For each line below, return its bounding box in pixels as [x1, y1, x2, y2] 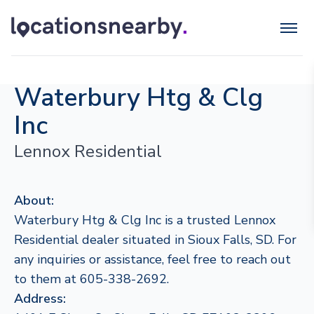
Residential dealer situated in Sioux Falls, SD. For [14, 231, 296, 248]
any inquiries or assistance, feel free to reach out [14, 251, 291, 268]
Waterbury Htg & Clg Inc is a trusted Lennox [14, 212, 275, 228]
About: [14, 192, 54, 209]
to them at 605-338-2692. [14, 271, 169, 287]
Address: [14, 290, 66, 307]
